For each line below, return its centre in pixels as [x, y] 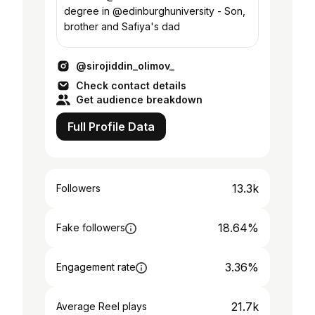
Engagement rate [96, 267]
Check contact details [131, 85]
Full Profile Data [111, 127]
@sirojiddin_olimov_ [125, 66]
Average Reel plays [102, 306]
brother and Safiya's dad [122, 26]
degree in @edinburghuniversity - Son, [141, 11]
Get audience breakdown [139, 99]
